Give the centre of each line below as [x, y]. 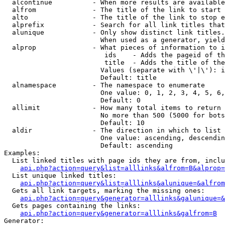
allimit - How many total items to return [113, 108]
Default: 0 [72, 100]
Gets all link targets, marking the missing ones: [104, 191]
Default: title [80, 78]
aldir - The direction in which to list [113, 130]
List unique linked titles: [60, 176]
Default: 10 [74, 123]
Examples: [22, 153]
